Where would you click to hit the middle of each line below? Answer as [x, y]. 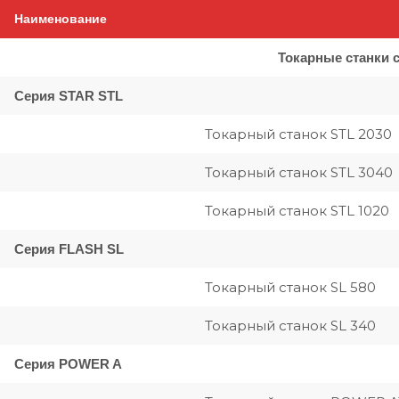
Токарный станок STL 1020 [297, 211]
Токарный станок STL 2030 [298, 134]
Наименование [61, 19]
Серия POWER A [68, 364]
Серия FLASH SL [69, 249]
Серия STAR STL [69, 96]
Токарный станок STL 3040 [299, 172]
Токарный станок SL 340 [290, 326]
